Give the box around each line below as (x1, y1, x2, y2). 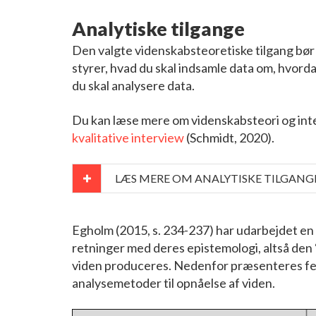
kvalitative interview (72, 129, 184, 145)
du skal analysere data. (72, 77, 195, 93)
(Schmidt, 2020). (184, 129, 274, 145)
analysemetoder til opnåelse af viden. (72, 274, 275, 291)
